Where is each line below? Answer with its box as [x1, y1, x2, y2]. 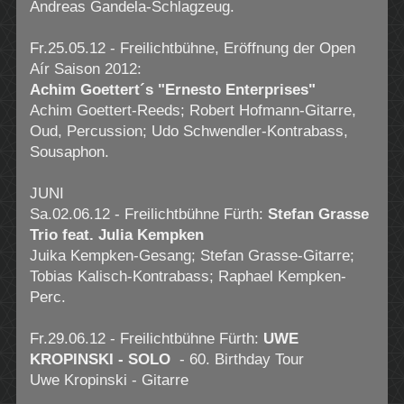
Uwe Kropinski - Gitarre [29, 371, 188, 389]
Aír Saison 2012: [29, 60, 142, 78]
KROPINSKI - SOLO [29, 350, 170, 368]
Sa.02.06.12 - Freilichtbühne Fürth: [29, 205, 268, 223]
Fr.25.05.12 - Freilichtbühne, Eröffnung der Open [29, 39, 355, 57]
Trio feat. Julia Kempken [29, 225, 204, 243]
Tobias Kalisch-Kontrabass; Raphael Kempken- [29, 267, 346, 285]
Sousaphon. [29, 142, 109, 161]
